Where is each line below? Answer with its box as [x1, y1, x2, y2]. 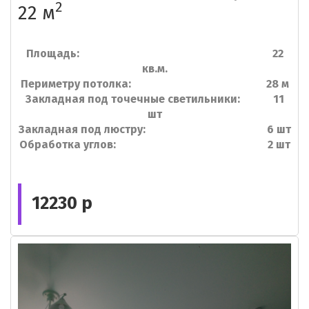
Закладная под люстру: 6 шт [18, 123, 291, 135]
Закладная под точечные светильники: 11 [25, 93, 284, 105]
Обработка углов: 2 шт [19, 139, 290, 150]
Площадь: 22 [26, 48, 283, 59]
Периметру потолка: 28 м [20, 78, 289, 90]
